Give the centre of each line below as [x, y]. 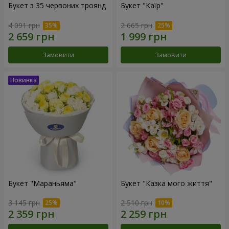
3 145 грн [24, 203]
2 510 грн [136, 203]
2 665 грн [136, 25]
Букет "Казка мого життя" [166, 183]
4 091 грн [24, 25]
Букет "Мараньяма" [42, 183]
